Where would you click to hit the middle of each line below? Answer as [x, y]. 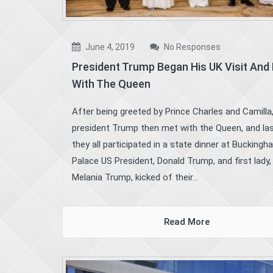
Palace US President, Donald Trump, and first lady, [172, 161]
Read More [186, 222]
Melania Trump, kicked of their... [135, 178]
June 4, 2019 [109, 47]
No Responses [191, 47]
